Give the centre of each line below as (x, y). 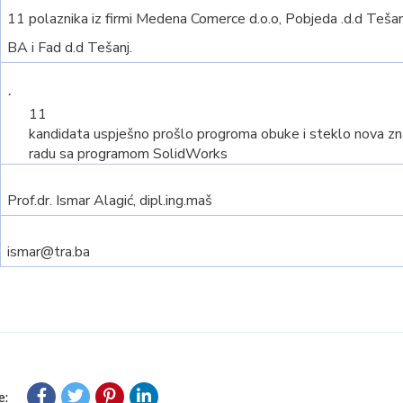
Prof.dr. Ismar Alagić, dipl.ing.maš (110, 201)
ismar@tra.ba (49, 252)
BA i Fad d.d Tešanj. (70, 48)
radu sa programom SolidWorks (129, 154)
